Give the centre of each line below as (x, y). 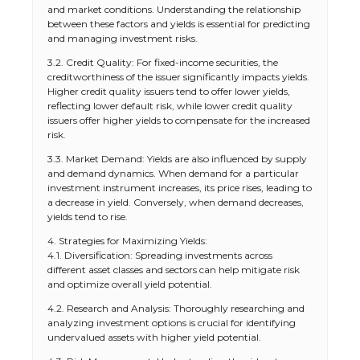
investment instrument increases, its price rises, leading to (180, 188)
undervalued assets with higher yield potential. (154, 337)
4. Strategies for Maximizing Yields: (127, 241)
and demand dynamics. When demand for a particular (173, 173)
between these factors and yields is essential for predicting (179, 24)
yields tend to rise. (88, 217)
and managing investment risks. (123, 38)
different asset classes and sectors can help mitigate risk (174, 270)
